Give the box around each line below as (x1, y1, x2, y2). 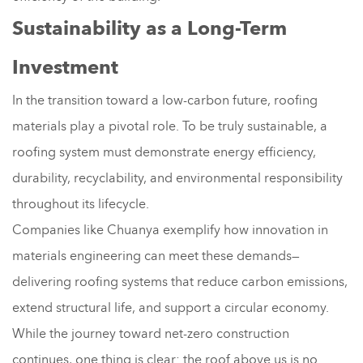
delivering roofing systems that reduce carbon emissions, (12, 272, 348, 291)
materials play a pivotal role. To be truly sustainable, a (12, 117, 327, 135)
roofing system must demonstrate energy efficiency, (12, 143, 316, 161)
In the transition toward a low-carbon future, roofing (12, 91, 318, 109)
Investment (12, 53, 118, 81)
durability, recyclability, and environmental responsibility (12, 169, 343, 187)
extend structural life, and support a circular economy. (12, 298, 329, 317)
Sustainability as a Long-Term (12, 15, 287, 42)
